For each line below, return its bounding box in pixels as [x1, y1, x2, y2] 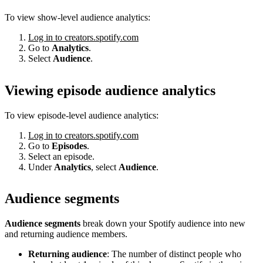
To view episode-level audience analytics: [5, 110, 159, 120]
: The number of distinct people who [107, 249, 241, 259]
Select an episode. [28, 151, 95, 161]
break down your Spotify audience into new [80, 218, 245, 229]
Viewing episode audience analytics [5, 82, 215, 98]
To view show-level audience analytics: [5, 12, 150, 22]
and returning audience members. [5, 229, 127, 240]
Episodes [52, 140, 87, 151]
